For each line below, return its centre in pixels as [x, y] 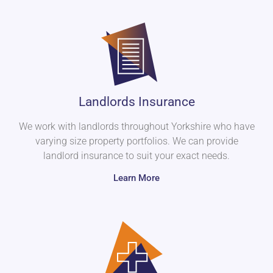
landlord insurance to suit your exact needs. [136, 156]
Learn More [136, 178]
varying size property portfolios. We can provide [136, 141]
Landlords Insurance [136, 102]
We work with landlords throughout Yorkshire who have [136, 127]
